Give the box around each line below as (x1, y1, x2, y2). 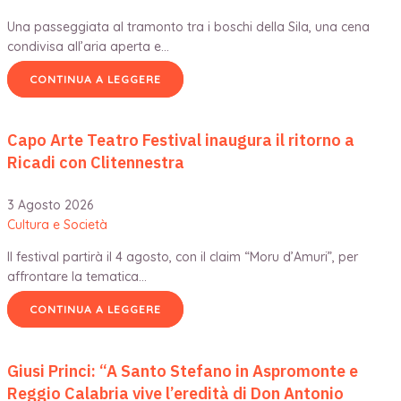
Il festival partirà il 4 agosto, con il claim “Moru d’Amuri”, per (7, 249, 358, 266)
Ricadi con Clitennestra (7, 152, 184, 174)
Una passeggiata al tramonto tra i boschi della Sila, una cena (7, 18, 370, 35)
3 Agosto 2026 (7, 197, 93, 214)
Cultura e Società (7, 217, 107, 234)
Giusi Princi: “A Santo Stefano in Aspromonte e (7, 361, 358, 382)
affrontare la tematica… (7, 269, 147, 286)
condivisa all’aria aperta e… (7, 38, 169, 55)
